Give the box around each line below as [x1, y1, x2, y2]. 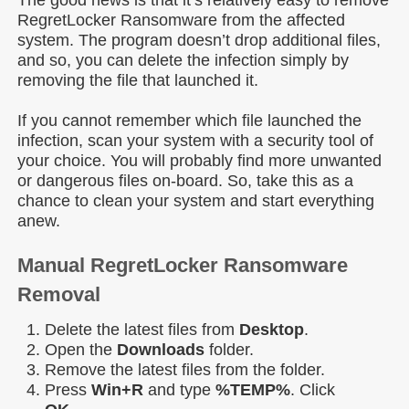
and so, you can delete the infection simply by [17, 51, 349, 69]
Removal [17, 283, 100, 306]
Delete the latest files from [45, 320, 239, 339]
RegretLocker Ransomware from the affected [17, 11, 345, 29]
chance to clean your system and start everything [17, 192, 374, 210]
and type [143, 380, 215, 399]
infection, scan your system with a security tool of [17, 131, 373, 150]
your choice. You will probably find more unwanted [17, 152, 382, 170]
